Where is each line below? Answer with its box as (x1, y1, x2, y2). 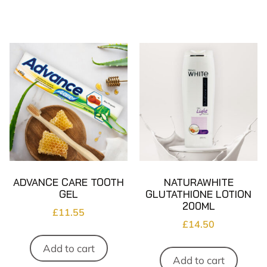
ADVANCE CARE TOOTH (13, 175, 124, 188)
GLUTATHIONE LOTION (145, 187, 252, 200)
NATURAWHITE (163, 175, 234, 188)
